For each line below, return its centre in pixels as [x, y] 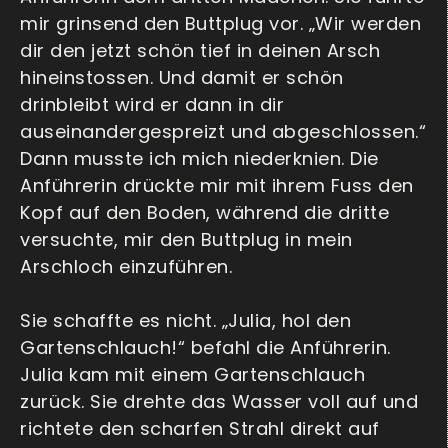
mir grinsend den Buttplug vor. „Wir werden [220, 24]
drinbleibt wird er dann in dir [152, 105]
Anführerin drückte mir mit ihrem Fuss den [217, 186]
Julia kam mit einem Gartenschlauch [192, 375]
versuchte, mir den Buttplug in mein [186, 240]
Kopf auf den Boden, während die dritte [204, 213]
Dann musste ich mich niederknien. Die [199, 159]
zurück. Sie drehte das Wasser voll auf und [219, 402]
